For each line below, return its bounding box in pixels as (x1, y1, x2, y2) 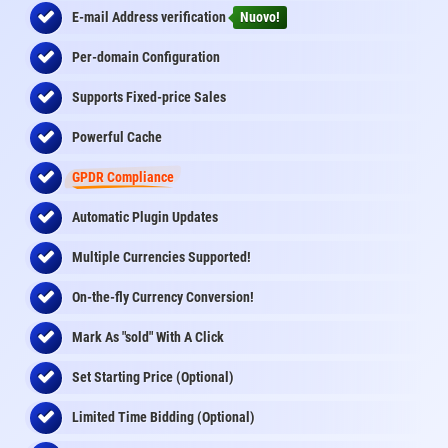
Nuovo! (240, 9, 280, 26)
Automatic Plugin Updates (72, 209, 218, 226)
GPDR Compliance (72, 169, 174, 186)
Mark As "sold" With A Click (72, 329, 224, 346)
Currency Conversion (132, 289, 250, 306)
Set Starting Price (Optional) (72, 369, 234, 386)
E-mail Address (72, 9, 161, 26)
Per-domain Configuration (72, 49, 220, 66)
